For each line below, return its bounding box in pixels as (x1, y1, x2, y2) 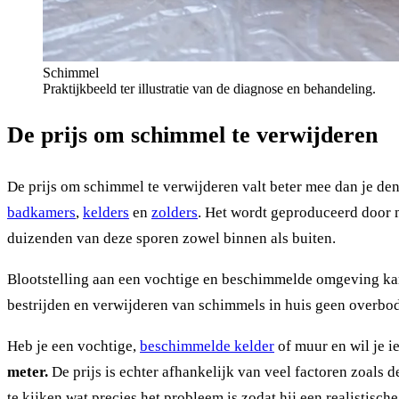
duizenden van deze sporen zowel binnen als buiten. (7, 230, 336, 248)
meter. (7, 363, 48, 381)
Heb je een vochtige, (7, 338, 140, 355)
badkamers (7, 204, 76, 222)
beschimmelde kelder (140, 338, 274, 355)
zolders (151, 204, 198, 222)
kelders (83, 204, 129, 222)
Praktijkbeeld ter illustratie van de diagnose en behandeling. (43, 80, 376, 96)
